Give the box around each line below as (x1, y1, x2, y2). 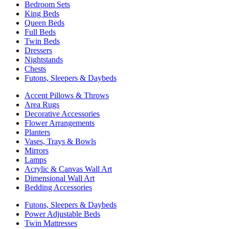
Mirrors (25, 146, 49, 155)
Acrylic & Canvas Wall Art (25, 164, 112, 173)
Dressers (25, 45, 52, 55)
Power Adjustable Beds (25, 209, 100, 218)
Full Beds (25, 27, 56, 36)
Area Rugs (25, 100, 59, 109)
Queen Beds (25, 18, 64, 27)
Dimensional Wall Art (25, 173, 95, 182)
